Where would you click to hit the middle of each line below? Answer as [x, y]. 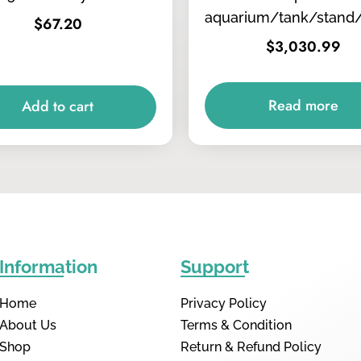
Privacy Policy [224, 303]
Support [215, 267]
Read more [303, 105]
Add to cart [58, 107]
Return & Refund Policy [251, 347]
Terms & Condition [236, 325]
